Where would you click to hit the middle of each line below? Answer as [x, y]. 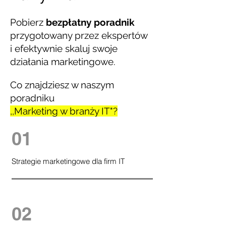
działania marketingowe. [63, 62]
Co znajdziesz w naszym [62, 85]
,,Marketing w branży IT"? [64, 111]
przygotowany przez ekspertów [79, 35]
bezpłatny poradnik [90, 22]
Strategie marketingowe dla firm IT [68, 161]
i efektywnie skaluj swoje [64, 48]
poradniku [32, 98]
